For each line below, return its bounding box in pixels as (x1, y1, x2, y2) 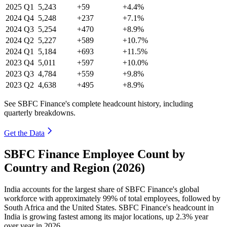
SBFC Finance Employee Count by (4, 147, 185, 161)
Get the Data (4, 128, 45, 137)
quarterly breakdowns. (4, 108, 75, 117)
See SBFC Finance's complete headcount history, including (4, 99, 193, 108)
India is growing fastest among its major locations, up (4, 212, 176, 221)
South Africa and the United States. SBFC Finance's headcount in (4, 203, 214, 212)
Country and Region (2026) (4, 161, 145, 175)
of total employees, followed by (118, 194, 220, 203)
